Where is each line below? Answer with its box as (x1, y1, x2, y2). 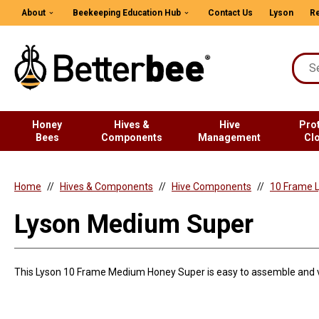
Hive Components (172, 181, 251, 192)
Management (198, 132, 261, 143)
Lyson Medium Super (14, 209, 253, 239)
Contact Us (208, 8, 253, 18)
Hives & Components (60, 181, 153, 192)
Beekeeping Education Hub (73, 8, 181, 18)
